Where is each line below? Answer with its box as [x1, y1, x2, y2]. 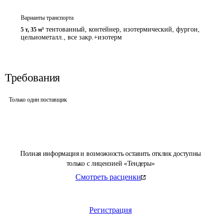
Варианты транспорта [21, 14, 74, 21]
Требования [5, 72, 60, 84]
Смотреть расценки [75, 173, 141, 181]
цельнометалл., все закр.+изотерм [21, 34, 122, 41]
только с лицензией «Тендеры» [66, 160, 155, 167]
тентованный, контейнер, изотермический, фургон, [46, 26, 200, 33]
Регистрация [89, 206, 132, 214]
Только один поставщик [9, 96, 67, 103]
